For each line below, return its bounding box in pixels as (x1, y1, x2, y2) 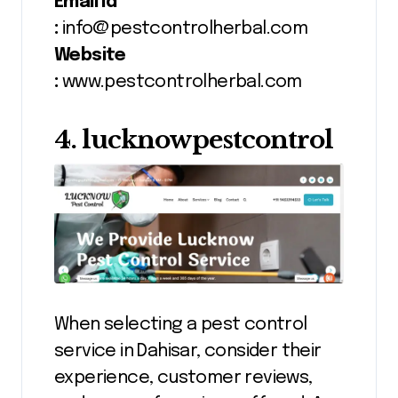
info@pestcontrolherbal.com (58, 19, 308, 38)
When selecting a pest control (54, 314, 307, 334)
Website (54, 45, 126, 65)
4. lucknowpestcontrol (54, 123, 333, 155)
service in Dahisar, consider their (54, 341, 322, 361)
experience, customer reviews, (54, 368, 313, 387)
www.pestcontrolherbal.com (61, 72, 302, 92)
